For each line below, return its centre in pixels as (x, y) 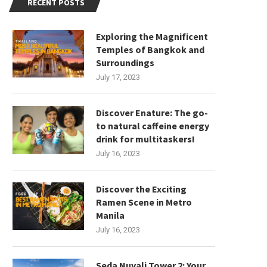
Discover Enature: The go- (152, 113)
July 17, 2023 (118, 77)
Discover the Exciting (141, 189)
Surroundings (125, 63)
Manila (110, 215)
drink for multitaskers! (145, 139)
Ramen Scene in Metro (144, 202)
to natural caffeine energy (153, 126)
